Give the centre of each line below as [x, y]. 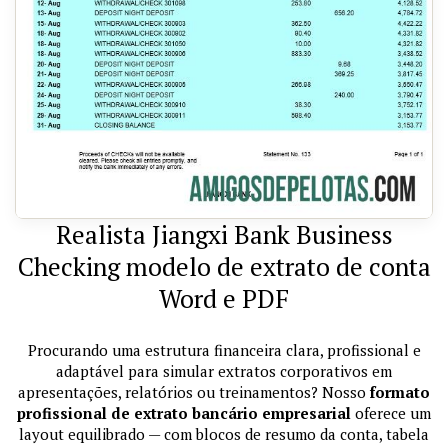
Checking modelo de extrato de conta [224, 266]
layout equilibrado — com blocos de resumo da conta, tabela [224, 433]
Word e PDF [224, 298]
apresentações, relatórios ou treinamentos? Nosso [194, 391]
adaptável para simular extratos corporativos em [224, 370]
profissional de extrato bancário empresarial [184, 412]
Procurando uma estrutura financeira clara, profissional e [224, 349]
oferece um [391, 412]
